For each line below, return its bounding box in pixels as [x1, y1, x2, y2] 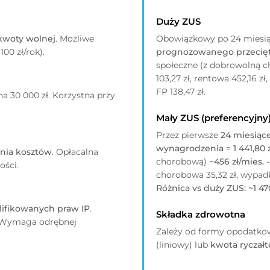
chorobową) [156, 156, 209, 168]
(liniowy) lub [156, 239, 210, 251]
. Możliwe [55, 33, 94, 45]
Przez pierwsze [156, 130, 221, 141]
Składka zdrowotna [156, 209, 245, 221]
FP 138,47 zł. [156, 86, 206, 98]
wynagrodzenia [156, 143, 224, 154]
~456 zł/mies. [209, 156, 264, 168]
